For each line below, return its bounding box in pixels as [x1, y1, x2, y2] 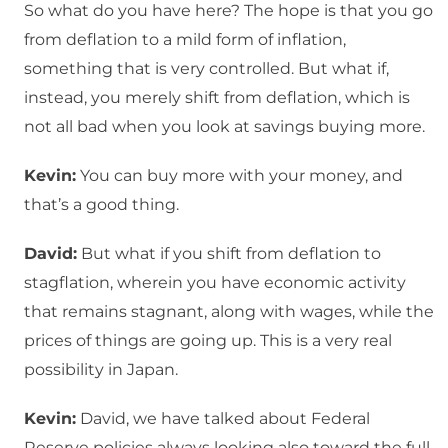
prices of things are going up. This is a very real [24, 331, 392, 351]
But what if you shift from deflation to [77, 244, 381, 264]
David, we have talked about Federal [76, 409, 370, 429]
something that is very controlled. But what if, [24, 59, 389, 79]
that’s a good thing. [24, 195, 179, 215]
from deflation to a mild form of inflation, [24, 30, 346, 50]
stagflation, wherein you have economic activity [24, 273, 406, 293]
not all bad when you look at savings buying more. [24, 117, 425, 137]
